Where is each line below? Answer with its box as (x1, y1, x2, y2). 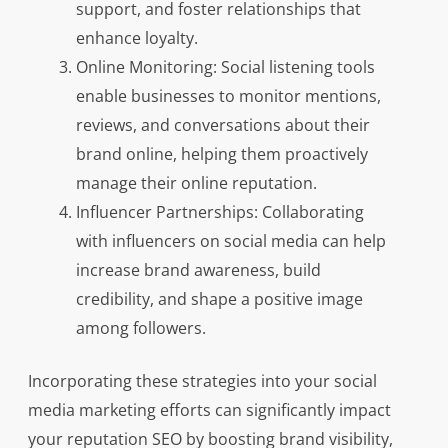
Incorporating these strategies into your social (27, 370, 377, 393)
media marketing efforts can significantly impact (27, 399, 391, 422)
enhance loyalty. (75, 27, 198, 50)
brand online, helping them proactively (75, 143, 368, 166)
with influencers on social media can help (75, 230, 386, 253)
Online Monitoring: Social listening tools (75, 56, 375, 79)
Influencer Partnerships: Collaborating (75, 201, 364, 224)
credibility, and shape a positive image (75, 288, 363, 311)
